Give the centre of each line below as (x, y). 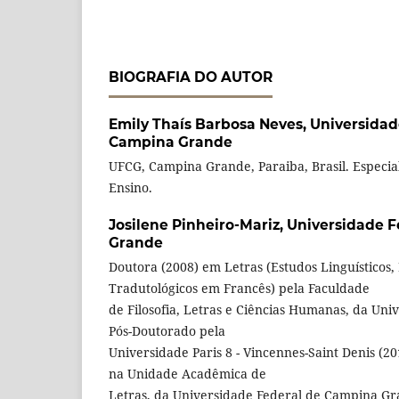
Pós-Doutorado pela (167, 330)
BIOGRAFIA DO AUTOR (191, 77)
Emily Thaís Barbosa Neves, (209, 124)
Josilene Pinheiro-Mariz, (198, 225)
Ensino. (130, 187)
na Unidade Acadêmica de (187, 373)
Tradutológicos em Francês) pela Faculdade (239, 288)
